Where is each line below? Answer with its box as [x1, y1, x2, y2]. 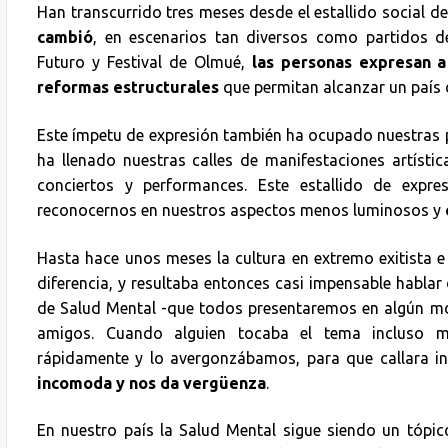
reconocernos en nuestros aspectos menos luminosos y [37, 200, 441, 219]
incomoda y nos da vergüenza [37, 373, 266, 392]
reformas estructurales [37, 78, 219, 97]
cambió [37, 28, 93, 47]
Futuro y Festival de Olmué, [37, 53, 245, 72]
